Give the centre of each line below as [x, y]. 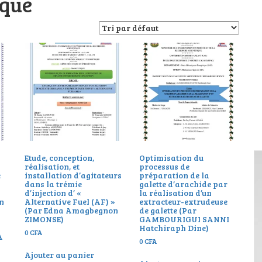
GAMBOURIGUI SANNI [185, 219]
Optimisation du [172, 157]
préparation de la [175, 175]
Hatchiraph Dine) [174, 227]
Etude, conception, [59, 157]
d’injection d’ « [52, 192]
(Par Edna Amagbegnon [71, 210]
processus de [165, 166]
